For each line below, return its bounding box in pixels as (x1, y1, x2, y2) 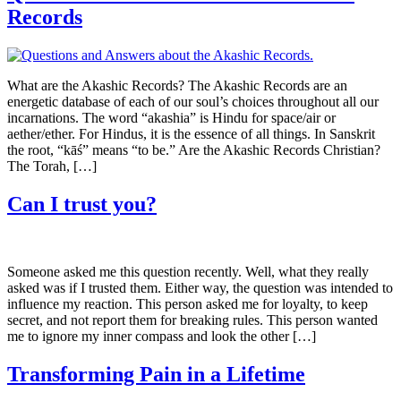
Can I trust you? (7, 192, 157, 216)
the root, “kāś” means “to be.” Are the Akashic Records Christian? (7, 141, 380, 158)
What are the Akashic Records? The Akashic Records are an (7, 77, 347, 93)
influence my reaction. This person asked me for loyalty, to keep (7, 296, 368, 312)
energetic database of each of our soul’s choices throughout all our (7, 93, 379, 109)
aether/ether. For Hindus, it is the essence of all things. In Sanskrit (7, 125, 375, 141)
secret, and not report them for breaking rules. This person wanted (7, 312, 378, 328)
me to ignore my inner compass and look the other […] (7, 328, 316, 345)
